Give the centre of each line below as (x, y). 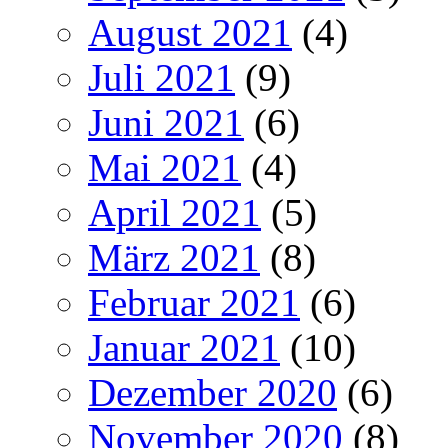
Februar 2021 (194, 302)
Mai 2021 (164, 167)
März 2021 (174, 257)
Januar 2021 (184, 347)
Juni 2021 (166, 122)
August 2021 (190, 32)
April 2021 (174, 212)
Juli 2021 (161, 77)
